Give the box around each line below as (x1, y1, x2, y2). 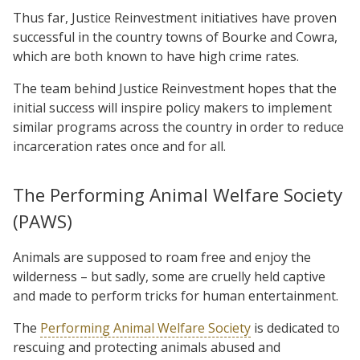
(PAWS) (13, 208, 72, 234)
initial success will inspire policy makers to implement (13, 98, 332, 117)
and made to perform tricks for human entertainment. (13, 286, 338, 305)
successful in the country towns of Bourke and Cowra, (13, 27, 337, 46)
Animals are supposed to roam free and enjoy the (13, 247, 311, 266)
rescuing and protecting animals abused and (13, 337, 280, 356)
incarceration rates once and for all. (13, 137, 226, 155)
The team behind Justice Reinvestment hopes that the (13, 79, 337, 97)
